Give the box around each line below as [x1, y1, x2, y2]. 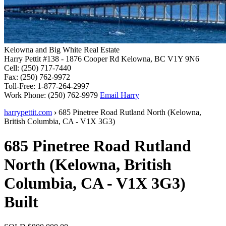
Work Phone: [4, 91, 48, 99]
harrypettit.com [4, 108, 52, 117]
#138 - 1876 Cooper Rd [43, 54, 119, 63]
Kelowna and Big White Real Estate [4, 45, 120, 54]
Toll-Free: [4, 82, 37, 90]
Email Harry [100, 91, 139, 99]
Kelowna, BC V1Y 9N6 [121, 54, 199, 63]
